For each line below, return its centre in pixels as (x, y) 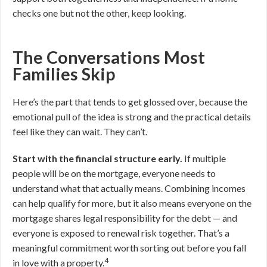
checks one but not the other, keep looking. (99, 13)
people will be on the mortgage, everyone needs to (114, 173)
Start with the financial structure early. (97, 158)
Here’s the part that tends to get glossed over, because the (130, 102)
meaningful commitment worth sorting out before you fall (129, 248)
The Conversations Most (109, 57)
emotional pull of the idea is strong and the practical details (132, 117)
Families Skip (64, 74)
